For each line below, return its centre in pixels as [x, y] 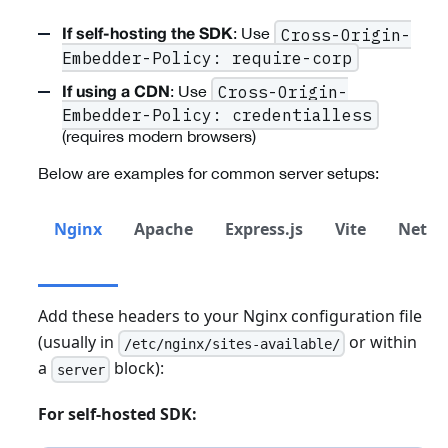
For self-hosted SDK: [117, 414]
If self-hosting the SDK [147, 35]
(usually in [78, 342]
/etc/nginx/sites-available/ [231, 343]
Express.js [264, 229]
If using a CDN [116, 92]
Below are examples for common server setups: [208, 173]
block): [137, 368]
